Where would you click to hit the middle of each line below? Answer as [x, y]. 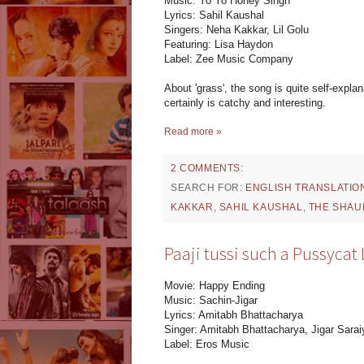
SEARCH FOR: [208, 188]
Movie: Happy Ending [214, 285]
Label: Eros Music [207, 344]
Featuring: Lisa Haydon [219, 45]
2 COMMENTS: [207, 169]
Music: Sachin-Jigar [211, 300]
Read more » [193, 132]
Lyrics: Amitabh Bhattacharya [234, 314]
